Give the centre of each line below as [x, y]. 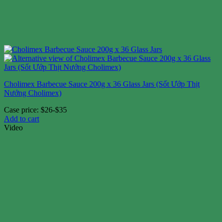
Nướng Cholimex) [33, 93]
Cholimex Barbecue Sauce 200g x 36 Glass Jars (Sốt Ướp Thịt [102, 84]
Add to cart [22, 118]
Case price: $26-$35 [35, 110]
